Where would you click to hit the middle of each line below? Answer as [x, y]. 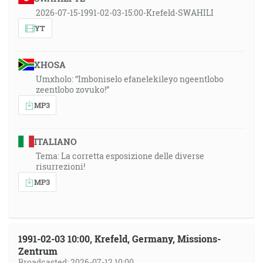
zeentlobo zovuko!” [73, 90]
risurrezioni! [60, 166]
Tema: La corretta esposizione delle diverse [120, 156]
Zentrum [38, 251]
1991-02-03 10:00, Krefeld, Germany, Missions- [119, 239]
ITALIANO [55, 141]
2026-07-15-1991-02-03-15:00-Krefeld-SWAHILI [125, 13]
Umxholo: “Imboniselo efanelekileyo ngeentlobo [130, 79]
